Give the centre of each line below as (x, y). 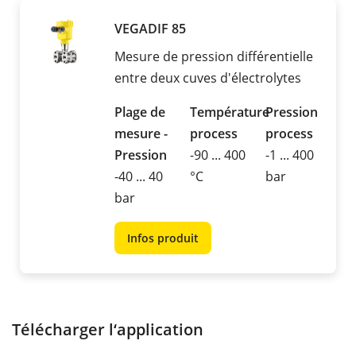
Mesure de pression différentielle (214, 57)
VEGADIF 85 (150, 29)
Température (230, 112)
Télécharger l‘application (108, 329)
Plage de (140, 112)
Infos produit (163, 238)
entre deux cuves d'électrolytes (208, 78)
